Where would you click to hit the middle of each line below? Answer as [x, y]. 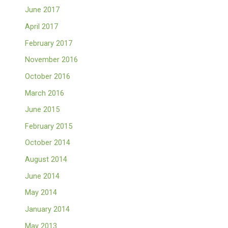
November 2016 [52, 60]
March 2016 [45, 93]
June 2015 [42, 110]
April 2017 [42, 26]
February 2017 [49, 43]
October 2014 [48, 143]
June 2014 [42, 176]
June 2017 [42, 10]
